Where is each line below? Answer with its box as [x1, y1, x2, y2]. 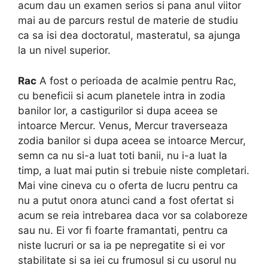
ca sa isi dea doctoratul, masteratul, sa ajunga [18, 29, 240, 42]
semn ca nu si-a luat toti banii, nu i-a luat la [18, 149, 227, 162]
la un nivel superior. [18, 44, 111, 57]
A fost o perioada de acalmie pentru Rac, [36, 74, 236, 87]
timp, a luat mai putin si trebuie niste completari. [18, 164, 249, 176]
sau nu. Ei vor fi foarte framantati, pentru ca [18, 224, 228, 236]
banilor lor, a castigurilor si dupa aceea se [18, 104, 218, 117]
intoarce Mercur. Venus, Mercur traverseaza [18, 119, 228, 132]
